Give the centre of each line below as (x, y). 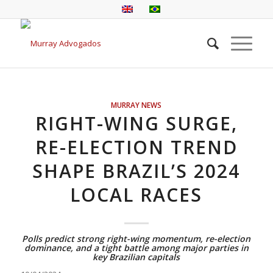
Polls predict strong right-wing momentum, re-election (136, 239)
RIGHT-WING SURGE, (136, 123)
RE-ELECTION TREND (136, 147)
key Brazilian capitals (136, 257)
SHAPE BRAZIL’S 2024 (136, 171)
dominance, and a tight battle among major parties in (136, 248)
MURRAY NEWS (136, 105)
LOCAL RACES (136, 195)
